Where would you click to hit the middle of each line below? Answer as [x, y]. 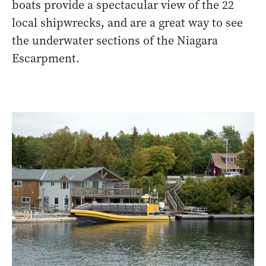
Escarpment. [46, 58]
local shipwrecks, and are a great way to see [127, 23]
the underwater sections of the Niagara [115, 40]
